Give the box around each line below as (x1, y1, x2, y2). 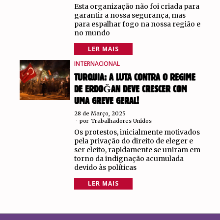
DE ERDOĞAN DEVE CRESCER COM (74, 84, 187, 94)
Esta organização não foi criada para (74, 2, 199, 11)
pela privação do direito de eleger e (74, 137, 193, 145)
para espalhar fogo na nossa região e (74, 20, 200, 28)
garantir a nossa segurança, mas (74, 11, 186, 20)
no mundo (74, 28, 110, 37)
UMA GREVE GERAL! (74, 96, 139, 106)
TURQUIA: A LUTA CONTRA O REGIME (74, 73, 195, 82)
